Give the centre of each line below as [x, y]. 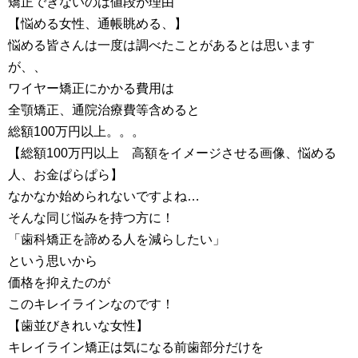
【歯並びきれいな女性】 [78, 326]
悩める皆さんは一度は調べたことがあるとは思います [161, 45]
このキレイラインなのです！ [91, 304]
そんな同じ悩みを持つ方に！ [91, 218]
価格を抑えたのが [59, 282]
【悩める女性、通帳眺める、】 [97, 24]
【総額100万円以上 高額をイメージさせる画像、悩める [172, 153]
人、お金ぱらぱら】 [66, 175]
